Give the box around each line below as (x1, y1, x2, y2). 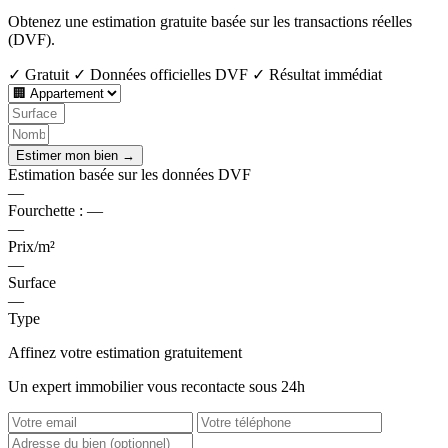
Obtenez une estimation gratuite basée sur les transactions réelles (8, 13, 412, 31)
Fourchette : (8, 202, 87, 220)
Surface (8, 274, 56, 292)
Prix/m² (8, 238, 55, 256)
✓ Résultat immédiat (252, 66, 382, 84)
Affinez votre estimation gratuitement (8, 344, 242, 362)
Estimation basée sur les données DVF (8, 166, 251, 184)
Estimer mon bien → (16, 148, 135, 164)
